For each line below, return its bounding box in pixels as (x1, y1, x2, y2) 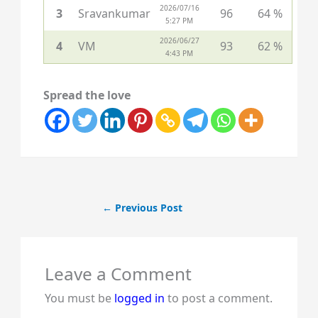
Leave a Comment (44, 261, 192, 285)
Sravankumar (77, 5, 150, 21)
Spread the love (43, 87, 131, 103)
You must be (44, 290, 114, 306)
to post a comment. (164, 290, 273, 306)
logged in (114, 290, 165, 306)
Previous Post (112, 200, 183, 214)
